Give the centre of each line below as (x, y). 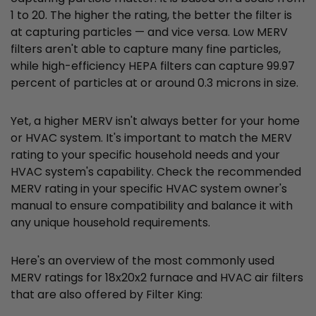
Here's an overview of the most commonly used (142, 261)
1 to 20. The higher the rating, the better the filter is (151, 16)
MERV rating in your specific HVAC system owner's (149, 189)
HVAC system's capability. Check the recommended (156, 172)
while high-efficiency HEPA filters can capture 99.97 (153, 66)
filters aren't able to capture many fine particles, (146, 49)
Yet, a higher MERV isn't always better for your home (155, 121)
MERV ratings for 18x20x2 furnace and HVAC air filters (157, 278)
